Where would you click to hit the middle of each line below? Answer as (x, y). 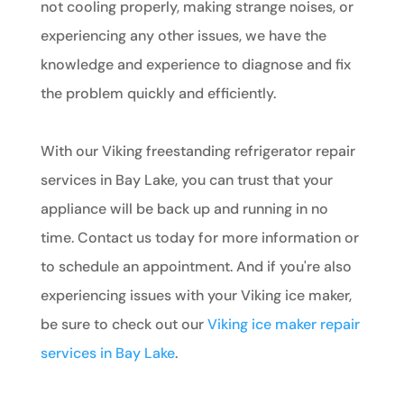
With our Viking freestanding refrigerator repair (197, 151)
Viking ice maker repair (283, 324)
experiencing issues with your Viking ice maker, (196, 295)
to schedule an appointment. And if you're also (196, 266)
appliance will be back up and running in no (184, 208)
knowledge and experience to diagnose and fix (195, 64)
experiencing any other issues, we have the (183, 35)
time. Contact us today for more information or (199, 237)
